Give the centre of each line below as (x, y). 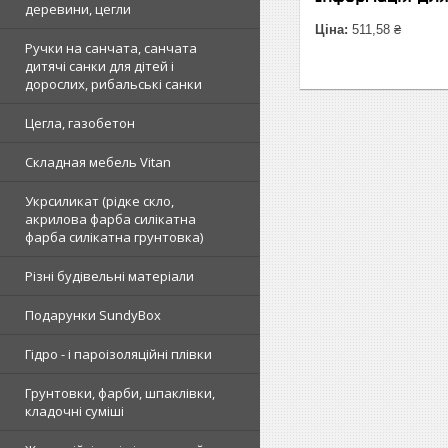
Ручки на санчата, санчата (111, 48)
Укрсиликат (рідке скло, (99, 201)
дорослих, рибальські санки (113, 84)
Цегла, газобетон (80, 123)
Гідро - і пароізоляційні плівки (118, 354)
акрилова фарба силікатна (110, 219)
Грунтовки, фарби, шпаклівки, (120, 393)
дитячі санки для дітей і (99, 66)
